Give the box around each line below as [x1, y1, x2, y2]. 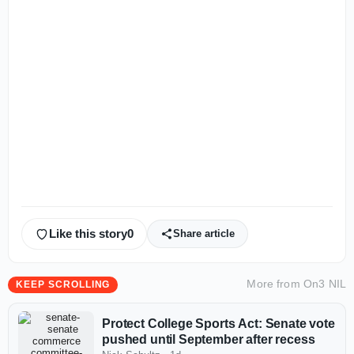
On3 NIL [303, 277, 346, 290]
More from [247, 277, 303, 290]
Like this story [49, 227, 127, 241]
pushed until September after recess [102, 333, 315, 347]
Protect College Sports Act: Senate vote [102, 317, 335, 331]
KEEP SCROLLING [16, 278, 111, 290]
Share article [173, 228, 235, 240]
